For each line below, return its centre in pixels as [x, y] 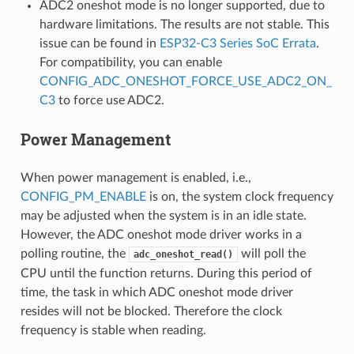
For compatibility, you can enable [130, 62]
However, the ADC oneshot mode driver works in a [161, 234]
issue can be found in [99, 43]
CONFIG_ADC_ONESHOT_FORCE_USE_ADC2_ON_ [185, 81]
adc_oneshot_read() [183, 254]
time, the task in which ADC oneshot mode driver [156, 292]
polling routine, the [74, 253]
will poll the [271, 253]
